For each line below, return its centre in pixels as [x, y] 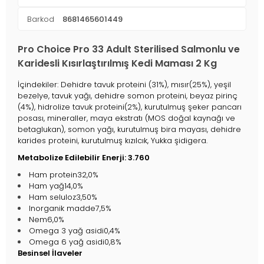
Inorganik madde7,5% [70, 208]
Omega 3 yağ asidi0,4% [75, 230]
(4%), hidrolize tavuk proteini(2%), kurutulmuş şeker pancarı [130, 107]
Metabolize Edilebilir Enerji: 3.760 [84, 157]
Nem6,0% [47, 219]
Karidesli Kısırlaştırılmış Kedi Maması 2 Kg [117, 64]
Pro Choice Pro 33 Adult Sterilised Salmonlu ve [129, 49]
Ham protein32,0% [64, 174]
